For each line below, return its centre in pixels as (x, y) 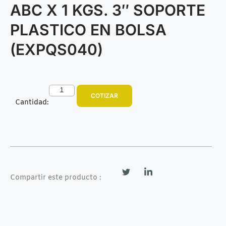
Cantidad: (32, 102)
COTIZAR (104, 95)
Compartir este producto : (56, 178)
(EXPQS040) (56, 49)
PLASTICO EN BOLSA (88, 30)
